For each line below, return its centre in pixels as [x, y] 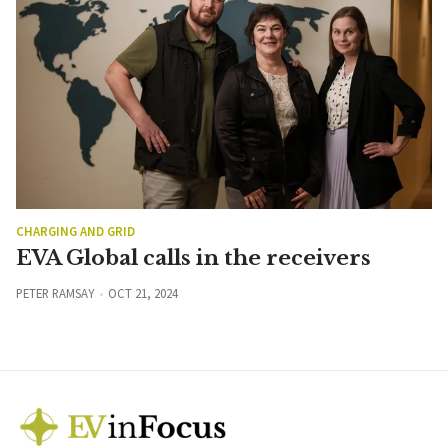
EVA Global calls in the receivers [193, 258]
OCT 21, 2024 [142, 293]
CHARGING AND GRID [75, 231]
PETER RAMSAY [55, 293]
